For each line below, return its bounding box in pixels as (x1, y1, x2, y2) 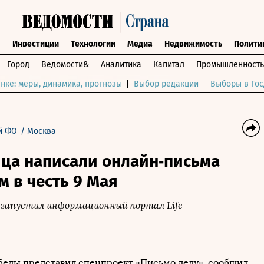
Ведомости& (41, 60, 89, 70)
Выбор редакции (134, 79, 199, 89)
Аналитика (101, 60, 141, 70)
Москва (27, 126, 56, 136)
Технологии (70, 39, 115, 49)
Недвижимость (164, 39, 222, 49)
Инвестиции (12, 39, 59, 49)
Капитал (153, 60, 184, 70)
